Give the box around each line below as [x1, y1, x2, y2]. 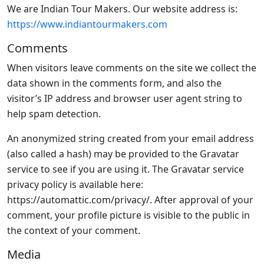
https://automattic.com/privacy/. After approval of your [7, 193, 253, 206]
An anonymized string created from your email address [7, 132, 254, 145]
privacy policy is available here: [7, 178, 143, 191]
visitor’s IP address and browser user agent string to [7, 92, 242, 105]
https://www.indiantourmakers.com [7, 18, 167, 31]
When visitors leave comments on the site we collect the [7, 61, 256, 74]
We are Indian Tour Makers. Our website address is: [7, 2, 237, 15]
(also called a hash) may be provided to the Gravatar [7, 147, 239, 160]
